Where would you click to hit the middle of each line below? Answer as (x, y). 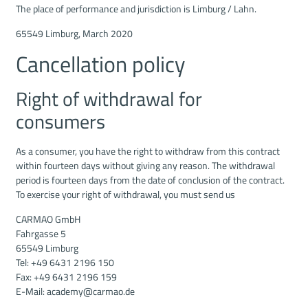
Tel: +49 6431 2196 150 (65, 262)
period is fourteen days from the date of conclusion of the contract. (150, 180)
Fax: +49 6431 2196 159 (66, 277)
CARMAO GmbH (48, 219)
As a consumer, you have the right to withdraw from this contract (148, 152)
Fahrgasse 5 (41, 233)
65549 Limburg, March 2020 (74, 33)
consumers (60, 122)
